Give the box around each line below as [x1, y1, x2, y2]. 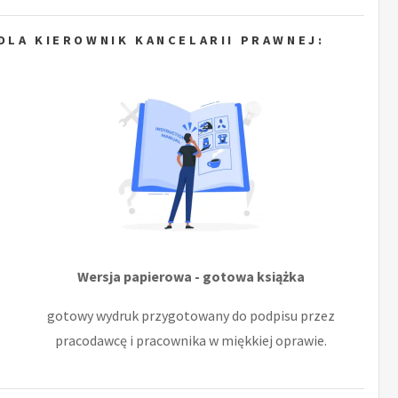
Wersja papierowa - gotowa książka [77, 267, 306, 285]
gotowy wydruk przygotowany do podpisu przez [47, 306, 336, 324]
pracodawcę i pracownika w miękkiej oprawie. [55, 330, 328, 349]
